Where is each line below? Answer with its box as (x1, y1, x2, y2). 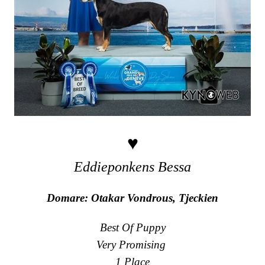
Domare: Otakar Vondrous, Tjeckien (47, 192, 218, 205)
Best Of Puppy (99, 221, 166, 234)
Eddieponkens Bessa (74, 159, 191, 174)
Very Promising (96, 238, 169, 251)
